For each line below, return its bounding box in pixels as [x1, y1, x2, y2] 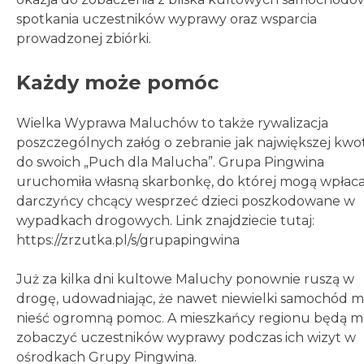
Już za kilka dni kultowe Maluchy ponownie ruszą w [16, 271, 354, 288]
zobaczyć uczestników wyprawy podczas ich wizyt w [16, 330, 356, 346]
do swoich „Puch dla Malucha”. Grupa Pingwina [16, 154, 324, 171]
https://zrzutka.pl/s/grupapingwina [16, 232, 240, 249]
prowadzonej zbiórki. [16, 31, 151, 47]
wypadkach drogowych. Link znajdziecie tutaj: [16, 213, 314, 229]
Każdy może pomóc [16, 71, 219, 95]
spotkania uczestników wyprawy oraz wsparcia [16, 11, 317, 28]
